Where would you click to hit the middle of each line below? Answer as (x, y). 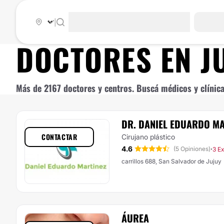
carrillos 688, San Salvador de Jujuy (171, 161)
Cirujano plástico (148, 137)
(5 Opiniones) (192, 149)
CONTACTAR (59, 137)
